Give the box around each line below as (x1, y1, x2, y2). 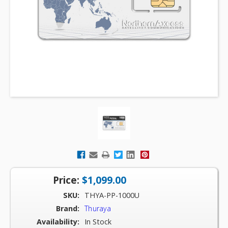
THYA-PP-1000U (84, 190, 139, 200)
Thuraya (84, 204, 111, 213)
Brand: (56, 204, 79, 213)
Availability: (37, 217, 79, 226)
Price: (53, 173, 79, 187)
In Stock (84, 217, 111, 226)
